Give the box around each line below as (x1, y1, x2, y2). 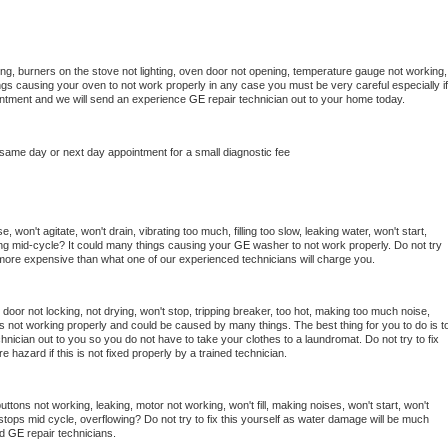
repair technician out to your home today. (208, 93, 405, 106)
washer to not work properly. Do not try (253, 239, 442, 252)
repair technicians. (27, 427, 119, 440)
